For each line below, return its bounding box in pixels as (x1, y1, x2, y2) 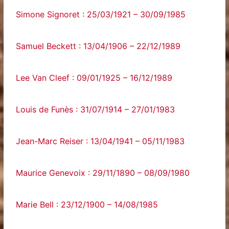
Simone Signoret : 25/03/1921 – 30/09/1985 (16, 9, 186, 19)
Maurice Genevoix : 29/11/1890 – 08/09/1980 (16, 168, 190, 178)
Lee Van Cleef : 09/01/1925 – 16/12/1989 (16, 73, 173, 83)
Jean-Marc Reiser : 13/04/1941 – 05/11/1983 (16, 136, 185, 146)
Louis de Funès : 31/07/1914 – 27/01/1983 (16, 104, 175, 114)
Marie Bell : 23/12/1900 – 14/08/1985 (16, 199, 158, 210)
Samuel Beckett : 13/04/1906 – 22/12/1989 (16, 41, 181, 51)
